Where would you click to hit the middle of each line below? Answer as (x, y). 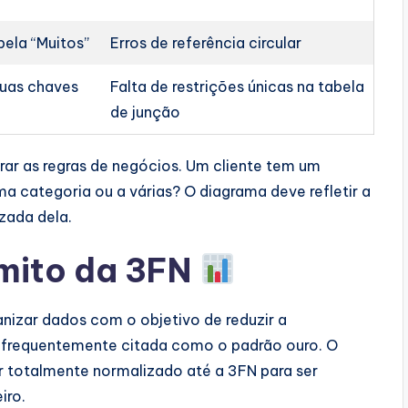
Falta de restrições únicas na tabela (238, 86)
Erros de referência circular (206, 42)
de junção (146, 112)
